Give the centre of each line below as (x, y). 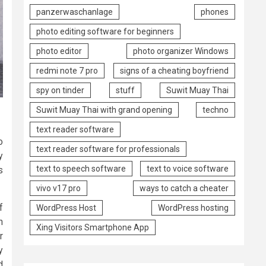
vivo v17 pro (58, 188)
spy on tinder (60, 90)
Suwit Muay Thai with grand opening (104, 110)
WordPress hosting (193, 208)
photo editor (59, 51)
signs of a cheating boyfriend (174, 70)
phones (215, 12)
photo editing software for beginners (105, 31)
